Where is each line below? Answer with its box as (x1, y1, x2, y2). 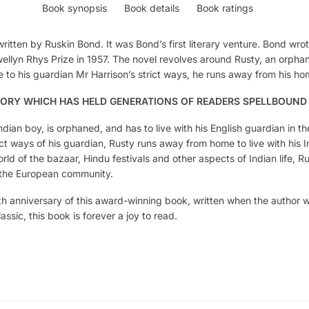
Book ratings (197, 1, 254, 14)
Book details (124, 1, 180, 14)
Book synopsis (42, 1, 108, 14)
